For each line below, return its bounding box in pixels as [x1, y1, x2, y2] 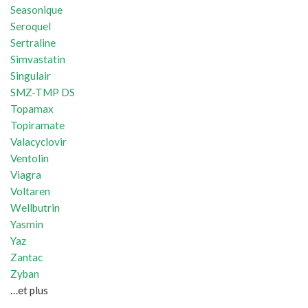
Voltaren [10, 185, 50, 198]
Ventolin [10, 152, 49, 165]
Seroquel [10, 20, 51, 33]
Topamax [10, 102, 54, 115]
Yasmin [10, 218, 43, 231]
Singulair [10, 69, 51, 82]
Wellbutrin [10, 201, 60, 214]
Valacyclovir [10, 135, 67, 148]
